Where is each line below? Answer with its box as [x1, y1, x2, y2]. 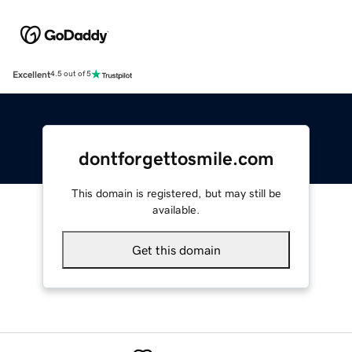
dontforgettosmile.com [78, 148, 274, 168]
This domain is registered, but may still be [71, 187, 281, 199]
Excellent [13, 69, 50, 79]
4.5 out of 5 [50, 70, 91, 79]
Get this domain [131, 243, 221, 256]
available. [152, 203, 200, 215]
